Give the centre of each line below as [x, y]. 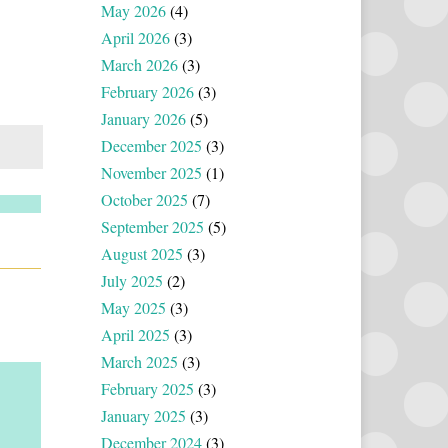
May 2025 [133, 307]
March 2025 [139, 361]
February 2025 [147, 388]
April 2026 [135, 37]
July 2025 [132, 280]
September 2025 [152, 226]
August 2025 [142, 253]
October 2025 [144, 199]
